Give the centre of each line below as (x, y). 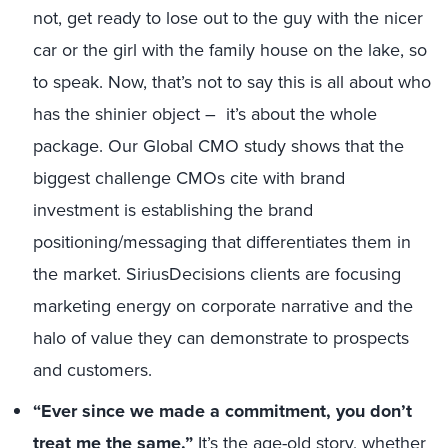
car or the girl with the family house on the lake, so (230, 50)
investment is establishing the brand (173, 210)
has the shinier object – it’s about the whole (205, 114)
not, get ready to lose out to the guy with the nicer (228, 18)
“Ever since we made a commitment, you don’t (222, 411)
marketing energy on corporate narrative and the (223, 306)
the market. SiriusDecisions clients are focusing (217, 274)
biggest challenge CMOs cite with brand (189, 178)
